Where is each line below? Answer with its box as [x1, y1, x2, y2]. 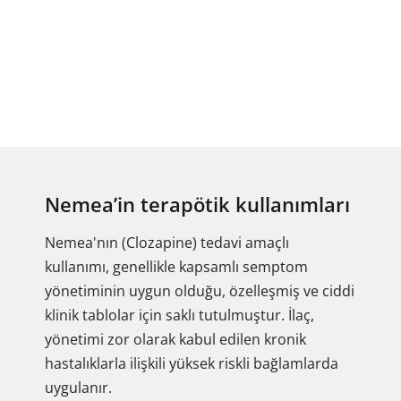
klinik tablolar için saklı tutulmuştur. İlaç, [45, 305, 314, 325]
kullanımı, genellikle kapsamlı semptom [45, 257, 308, 277]
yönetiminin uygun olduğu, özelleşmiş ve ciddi [45, 281, 354, 301]
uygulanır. [45, 378, 112, 397]
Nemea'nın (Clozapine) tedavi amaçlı [45, 233, 289, 252]
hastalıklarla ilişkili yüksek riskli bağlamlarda [45, 354, 338, 373]
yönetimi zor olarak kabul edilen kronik [45, 329, 306, 349]
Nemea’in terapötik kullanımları [45, 191, 350, 218]
